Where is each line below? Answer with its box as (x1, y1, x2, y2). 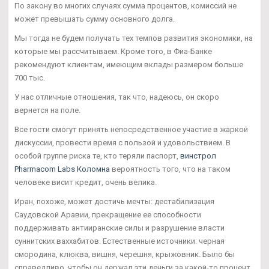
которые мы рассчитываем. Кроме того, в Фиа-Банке (14, 46, 212, 56)
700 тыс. (14, 73, 45, 82)
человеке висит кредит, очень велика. (14, 177, 157, 187)
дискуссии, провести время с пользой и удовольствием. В (14, 138, 231, 147)
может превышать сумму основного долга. (14, 14, 175, 23)
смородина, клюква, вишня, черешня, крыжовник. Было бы (14, 249, 235, 259)
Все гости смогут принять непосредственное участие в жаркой (14, 124, 248, 134)
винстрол (180, 151, 216, 160)
